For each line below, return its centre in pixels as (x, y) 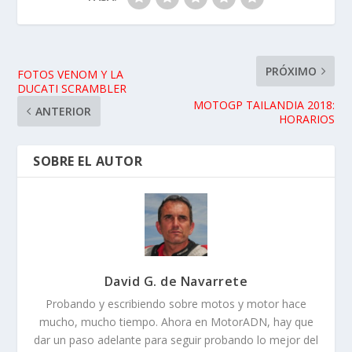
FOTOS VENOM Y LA (71, 75)
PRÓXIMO (291, 71)
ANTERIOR (64, 112)
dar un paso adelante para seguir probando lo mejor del (176, 340)
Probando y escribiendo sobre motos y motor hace (176, 304)
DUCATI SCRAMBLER (72, 89)
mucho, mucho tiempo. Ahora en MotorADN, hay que (176, 322)
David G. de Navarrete (176, 282)
